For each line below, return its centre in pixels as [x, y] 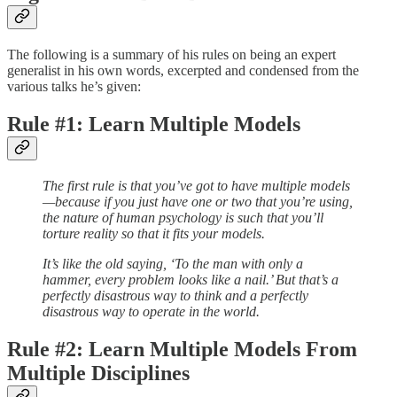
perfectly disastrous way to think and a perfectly [175, 295]
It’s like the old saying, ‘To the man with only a [173, 263]
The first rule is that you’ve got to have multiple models [196, 185]
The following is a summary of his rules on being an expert [171, 55]
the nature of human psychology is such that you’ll [183, 217]
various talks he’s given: [74, 87]
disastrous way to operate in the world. [151, 311]
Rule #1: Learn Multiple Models [154, 124]
